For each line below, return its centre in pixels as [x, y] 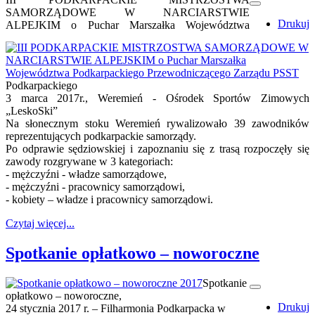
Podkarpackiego [41, 85]
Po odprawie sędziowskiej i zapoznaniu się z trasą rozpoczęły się [157, 148]
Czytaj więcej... [40, 223]
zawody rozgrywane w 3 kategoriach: [89, 161]
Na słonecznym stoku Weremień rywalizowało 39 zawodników [157, 123]
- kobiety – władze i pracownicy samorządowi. [109, 199]
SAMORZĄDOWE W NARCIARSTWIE [128, 12]
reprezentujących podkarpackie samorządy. [101, 136]
